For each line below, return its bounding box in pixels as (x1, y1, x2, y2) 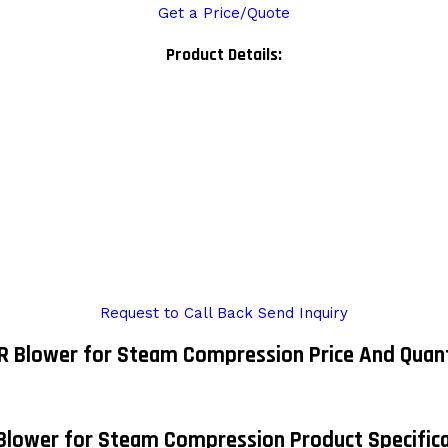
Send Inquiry (258, 304, 348, 323)
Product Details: (166, 43, 282, 66)
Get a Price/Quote (158, 4, 290, 22)
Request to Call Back (100, 304, 253, 323)
